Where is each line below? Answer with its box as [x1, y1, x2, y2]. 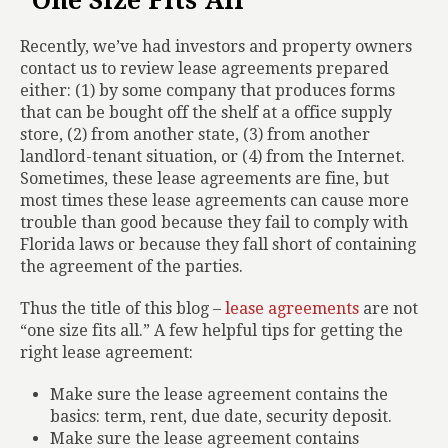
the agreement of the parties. [20, 257, 243, 276]
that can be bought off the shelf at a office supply [20, 103, 392, 122]
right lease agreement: [20, 343, 193, 362]
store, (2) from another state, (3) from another [20, 125, 370, 144]
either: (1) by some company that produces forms [20, 81, 395, 100]
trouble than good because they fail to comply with [20, 213, 408, 232]
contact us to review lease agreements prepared [20, 59, 389, 78]
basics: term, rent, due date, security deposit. [50, 407, 392, 426]
